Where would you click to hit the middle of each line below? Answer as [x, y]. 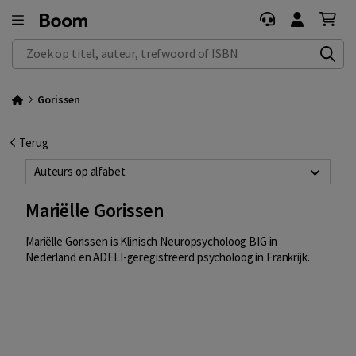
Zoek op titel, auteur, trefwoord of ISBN [111, 47]
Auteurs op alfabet [80, 171]
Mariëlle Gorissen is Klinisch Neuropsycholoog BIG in [152, 242]
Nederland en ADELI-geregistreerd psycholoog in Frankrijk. [168, 257]
